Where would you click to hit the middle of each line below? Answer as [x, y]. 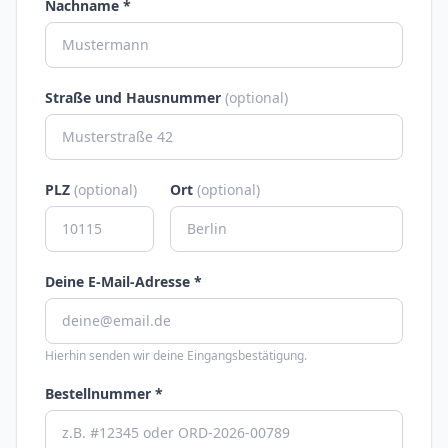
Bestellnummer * [104, 393]
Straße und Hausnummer [135, 97]
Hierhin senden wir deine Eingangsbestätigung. [176, 355]
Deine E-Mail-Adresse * [123, 281]
